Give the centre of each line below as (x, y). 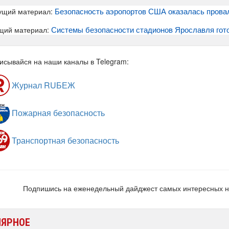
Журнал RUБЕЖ (42, 85)
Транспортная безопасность (64, 141)
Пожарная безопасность (57, 113)
